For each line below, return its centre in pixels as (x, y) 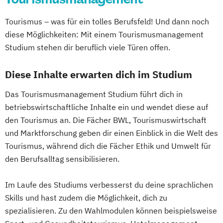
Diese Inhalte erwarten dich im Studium (99, 74)
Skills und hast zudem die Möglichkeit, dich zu (86, 198)
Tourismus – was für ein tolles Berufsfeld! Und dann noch (107, 21)
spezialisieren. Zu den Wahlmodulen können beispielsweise (111, 211)
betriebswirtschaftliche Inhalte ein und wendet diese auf (107, 107)
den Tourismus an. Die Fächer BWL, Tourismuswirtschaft (106, 120)
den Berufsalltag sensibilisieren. (62, 159)
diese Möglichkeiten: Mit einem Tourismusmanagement (104, 34)
